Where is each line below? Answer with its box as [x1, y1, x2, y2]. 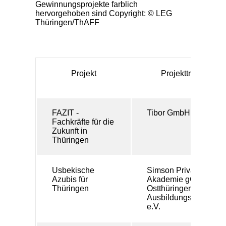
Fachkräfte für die [52, 118, 114, 127]
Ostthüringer [147, 184, 191, 193]
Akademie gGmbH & [147, 175, 220, 184]
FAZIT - [52, 108, 79, 118]
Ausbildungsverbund [147, 193, 221, 202]
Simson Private [147, 166, 201, 175]
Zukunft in [52, 127, 87, 136]
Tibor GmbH [147, 108, 190, 118]
